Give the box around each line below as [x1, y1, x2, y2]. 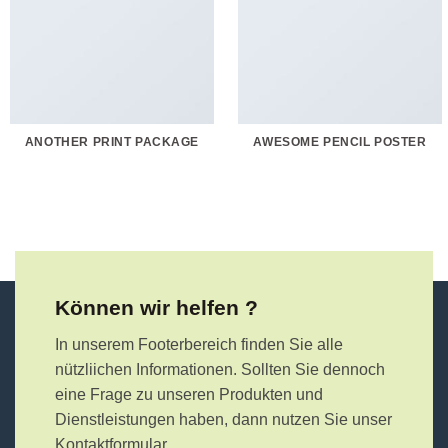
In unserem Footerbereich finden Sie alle [55, 335, 343, 353]
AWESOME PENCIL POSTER [253, 136, 427, 149]
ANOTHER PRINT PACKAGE [24, 136, 200, 149]
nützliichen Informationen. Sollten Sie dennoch [55, 360, 385, 378]
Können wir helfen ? [55, 295, 258, 319]
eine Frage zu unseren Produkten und [55, 385, 323, 403]
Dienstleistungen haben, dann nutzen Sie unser [55, 410, 392, 428]
